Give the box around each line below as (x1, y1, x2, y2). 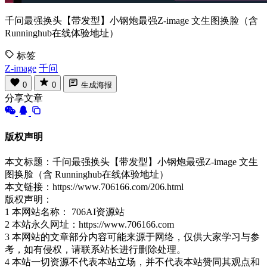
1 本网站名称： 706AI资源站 (5, 206, 125, 217)
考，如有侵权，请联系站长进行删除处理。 (5, 244, 186, 254)
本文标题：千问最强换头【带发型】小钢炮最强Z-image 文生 (5, 156, 258, 167)
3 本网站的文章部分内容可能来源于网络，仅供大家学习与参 (5, 231, 260, 242)
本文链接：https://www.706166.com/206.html (5, 181, 184, 192)
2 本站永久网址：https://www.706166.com (5, 219, 174, 229)
